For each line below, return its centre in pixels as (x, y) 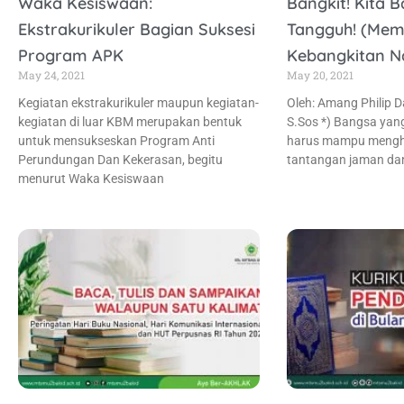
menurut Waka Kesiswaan (91, 179)
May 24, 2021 (51, 75)
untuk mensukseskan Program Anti (116, 141)
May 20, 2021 (320, 75)
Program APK (71, 56)
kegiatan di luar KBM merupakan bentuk (130, 122)
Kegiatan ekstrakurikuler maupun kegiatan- (138, 103)
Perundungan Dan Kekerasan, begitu (120, 160)
